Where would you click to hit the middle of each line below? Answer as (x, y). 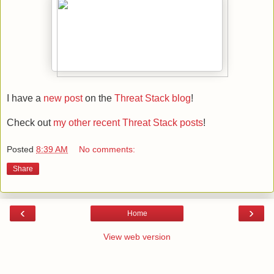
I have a (25, 98)
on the (98, 98)
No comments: (107, 149)
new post (63, 98)
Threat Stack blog (153, 98)
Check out (30, 123)
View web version (137, 236)
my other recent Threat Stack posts (128, 123)
